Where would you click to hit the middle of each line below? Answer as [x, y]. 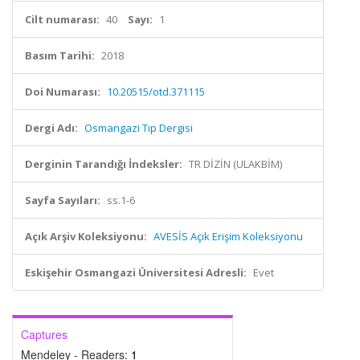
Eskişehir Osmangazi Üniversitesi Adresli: [136, 272]
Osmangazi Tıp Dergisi [139, 128]
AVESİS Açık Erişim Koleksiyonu [228, 236]
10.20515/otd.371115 [156, 92]
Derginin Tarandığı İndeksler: [104, 164]
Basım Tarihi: [60, 55]
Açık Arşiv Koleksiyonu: [86, 236]
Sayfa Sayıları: [63, 200]
